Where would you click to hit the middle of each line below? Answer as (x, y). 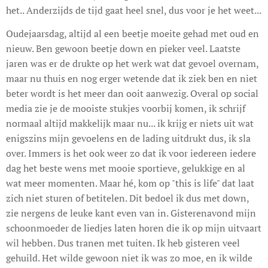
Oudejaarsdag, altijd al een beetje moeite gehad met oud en (133, 33)
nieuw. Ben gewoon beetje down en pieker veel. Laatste (123, 48)
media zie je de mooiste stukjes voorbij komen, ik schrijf (126, 108)
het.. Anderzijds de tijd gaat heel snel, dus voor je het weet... (134, 10)
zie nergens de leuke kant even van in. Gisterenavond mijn (131, 213)
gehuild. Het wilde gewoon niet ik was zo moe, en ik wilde (129, 258)
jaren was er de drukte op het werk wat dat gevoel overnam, (132, 63)
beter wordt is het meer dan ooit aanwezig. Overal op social (132, 93)
